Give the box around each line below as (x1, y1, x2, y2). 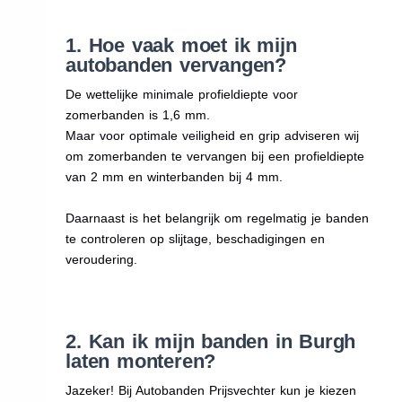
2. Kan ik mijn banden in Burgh (66, 329, 356, 353)
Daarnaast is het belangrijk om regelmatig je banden (66, 210, 370, 225)
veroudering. (66, 251, 138, 267)
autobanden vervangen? (66, 53, 286, 76)
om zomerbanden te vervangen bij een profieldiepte (66, 148, 365, 163)
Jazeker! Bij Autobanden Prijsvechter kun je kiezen (66, 382, 357, 398)
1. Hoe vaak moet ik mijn (66, 33, 297, 57)
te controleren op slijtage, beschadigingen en (66, 231, 326, 246)
